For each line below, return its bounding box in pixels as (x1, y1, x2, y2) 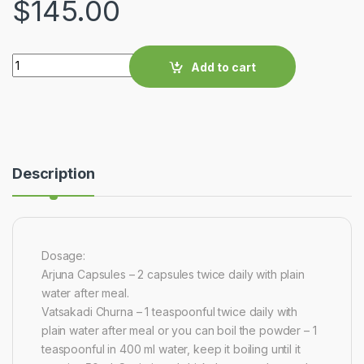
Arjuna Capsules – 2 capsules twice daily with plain (41, 267, 305, 282)
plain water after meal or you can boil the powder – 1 (41, 323, 317, 338)
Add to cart (191, 59, 257, 74)
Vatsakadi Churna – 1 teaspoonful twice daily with (41, 305, 298, 319)
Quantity (11, 53, 61, 67)
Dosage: (41, 249, 86, 263)
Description (12, 165, 95, 183)
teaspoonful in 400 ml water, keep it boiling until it (41, 342, 301, 357)
